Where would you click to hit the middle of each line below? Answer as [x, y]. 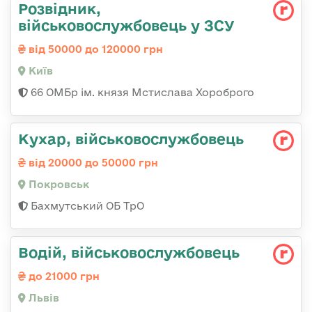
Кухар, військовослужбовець [131, 138]
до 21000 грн [63, 276]
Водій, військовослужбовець [129, 252]
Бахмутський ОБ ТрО [86, 205]
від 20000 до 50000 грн [92, 162]
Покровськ [57, 184]
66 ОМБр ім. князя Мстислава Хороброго [141, 92]
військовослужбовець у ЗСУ [126, 25]
